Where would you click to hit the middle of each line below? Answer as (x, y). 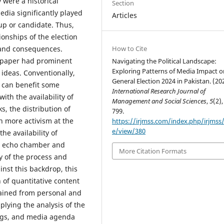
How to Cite (130, 48)
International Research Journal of (159, 91)
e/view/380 (129, 131)
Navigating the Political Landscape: (164, 61)
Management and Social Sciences (159, 101)
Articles (125, 15)
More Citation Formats (153, 151)
